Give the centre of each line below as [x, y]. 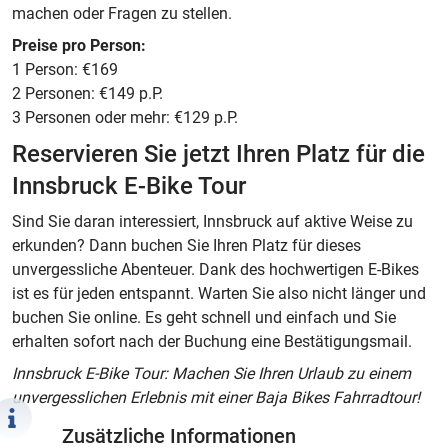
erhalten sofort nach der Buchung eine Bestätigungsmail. [212, 341]
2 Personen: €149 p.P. [87, 93]
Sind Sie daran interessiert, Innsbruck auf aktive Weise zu [212, 221]
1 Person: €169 [65, 69]
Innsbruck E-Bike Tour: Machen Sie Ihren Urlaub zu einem [211, 373]
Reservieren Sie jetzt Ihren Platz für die [218, 154]
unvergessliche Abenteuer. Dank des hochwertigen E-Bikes [215, 269]
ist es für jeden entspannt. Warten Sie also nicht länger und [219, 293]
